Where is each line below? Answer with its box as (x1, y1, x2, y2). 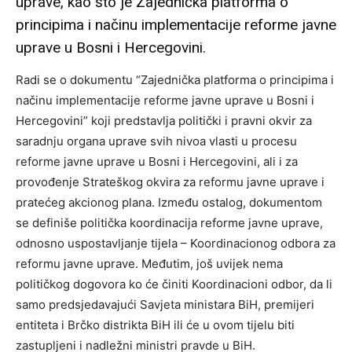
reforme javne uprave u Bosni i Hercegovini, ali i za (16, 154, 298, 170)
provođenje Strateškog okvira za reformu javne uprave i (16, 174, 324, 190)
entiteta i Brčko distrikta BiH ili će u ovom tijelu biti (16, 317, 295, 333)
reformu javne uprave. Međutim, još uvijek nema (16, 256, 283, 272)
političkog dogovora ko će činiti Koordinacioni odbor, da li (16, 277, 332, 292)
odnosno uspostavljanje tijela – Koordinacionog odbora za (16, 236, 335, 251)
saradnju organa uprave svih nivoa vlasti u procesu (16, 134, 297, 149)
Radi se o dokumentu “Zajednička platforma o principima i (16, 72, 334, 88)
